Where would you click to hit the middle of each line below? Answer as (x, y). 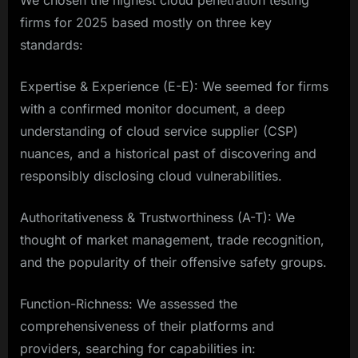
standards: (52, 45)
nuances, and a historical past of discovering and (168, 154)
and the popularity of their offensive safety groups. (173, 263)
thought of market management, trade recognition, (172, 240)
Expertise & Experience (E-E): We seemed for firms (174, 87)
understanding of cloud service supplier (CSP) (159, 131)
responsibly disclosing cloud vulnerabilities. (151, 176)
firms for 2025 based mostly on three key (146, 23)
